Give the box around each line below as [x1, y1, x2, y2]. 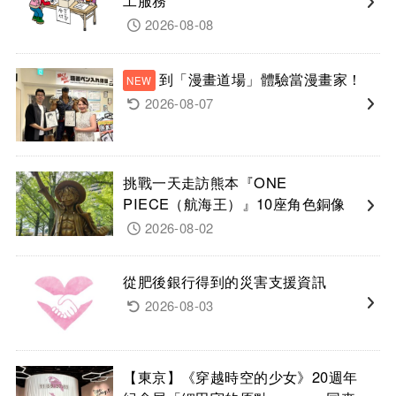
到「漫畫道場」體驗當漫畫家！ [158, 68, 362, 90]
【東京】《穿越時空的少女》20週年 [123, 365, 358, 387]
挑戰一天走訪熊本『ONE [123, 171, 287, 193]
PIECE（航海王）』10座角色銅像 [123, 192, 346, 214]
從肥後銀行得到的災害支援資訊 [123, 270, 327, 293]
